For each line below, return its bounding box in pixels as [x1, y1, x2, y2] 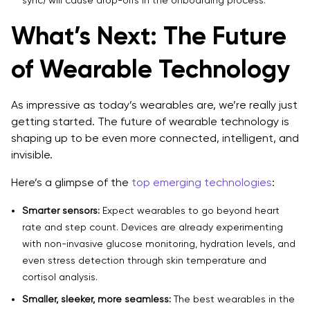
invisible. [11, 147, 53, 161]
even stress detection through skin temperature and [22, 254, 266, 266]
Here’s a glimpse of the [11, 175, 131, 189]
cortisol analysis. [22, 271, 98, 282]
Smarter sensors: [22, 204, 100, 216]
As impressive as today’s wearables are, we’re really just [11, 98, 298, 111]
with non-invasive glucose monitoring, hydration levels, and [22, 237, 295, 249]
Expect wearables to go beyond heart [100, 204, 280, 216]
